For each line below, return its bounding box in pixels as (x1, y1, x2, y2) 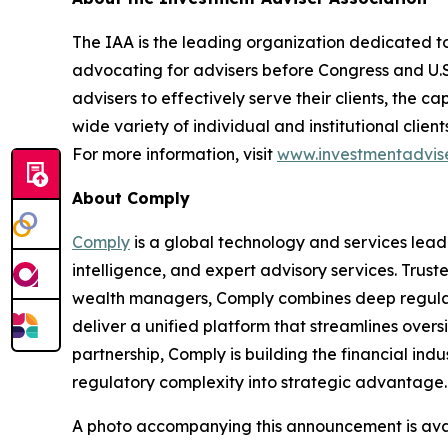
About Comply (72, 187, 190, 208)
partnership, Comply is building (72, 343, 312, 364)
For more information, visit (72, 143, 277, 164)
